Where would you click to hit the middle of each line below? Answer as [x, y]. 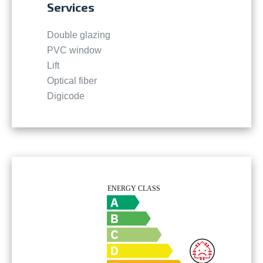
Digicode [66, 96]
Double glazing [79, 35]
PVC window [74, 50]
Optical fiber [72, 81]
